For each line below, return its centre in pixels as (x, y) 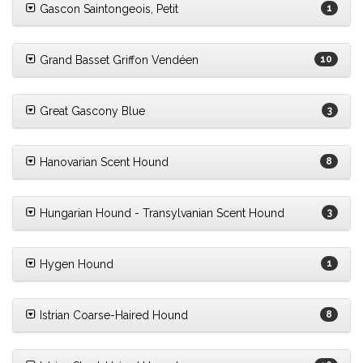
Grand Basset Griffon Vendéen (117, 60)
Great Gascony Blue (91, 111)
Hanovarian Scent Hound (102, 162)
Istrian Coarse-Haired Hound (112, 316)
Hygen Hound (75, 265)
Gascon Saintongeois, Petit (107, 9)
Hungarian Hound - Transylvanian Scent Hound (160, 214)
